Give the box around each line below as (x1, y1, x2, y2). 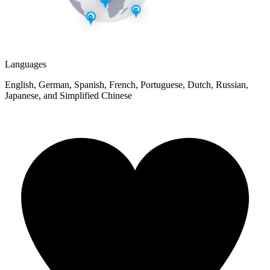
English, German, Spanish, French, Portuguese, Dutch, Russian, (5, 80, 248, 90)
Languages (5, 59, 46, 70)
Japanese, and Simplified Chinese (5, 90, 132, 101)
